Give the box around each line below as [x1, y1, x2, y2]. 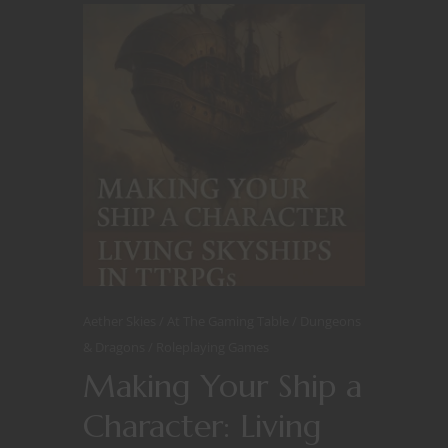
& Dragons [83, 338, 148, 356]
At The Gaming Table [167, 312, 292, 330]
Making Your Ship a [83, 366, 362, 406]
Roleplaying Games [156, 338, 269, 356]
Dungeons [300, 312, 361, 330]
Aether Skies [83, 312, 159, 330]
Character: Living [83, 406, 322, 446]
